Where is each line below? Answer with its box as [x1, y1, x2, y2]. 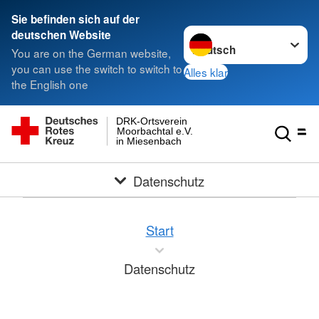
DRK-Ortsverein [116, 115, 188, 127]
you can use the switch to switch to [11, 61, 182, 77]
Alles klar [184, 63, 229, 80]
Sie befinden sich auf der [11, 11, 140, 27]
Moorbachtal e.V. [116, 125, 193, 137]
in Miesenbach [116, 135, 182, 147]
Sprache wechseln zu [183, 25, 291, 41]
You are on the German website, [11, 45, 171, 61]
